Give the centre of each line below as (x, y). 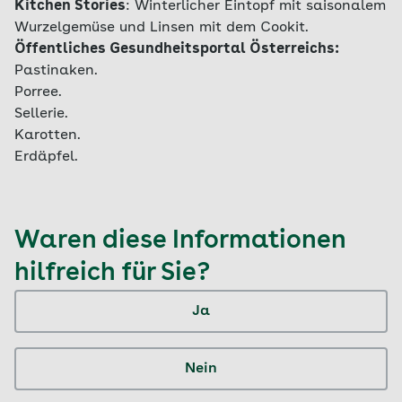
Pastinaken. (56, 71)
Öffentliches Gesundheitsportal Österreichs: (177, 49)
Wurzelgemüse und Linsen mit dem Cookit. (162, 28)
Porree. (38, 92)
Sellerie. (41, 114)
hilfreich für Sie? (112, 274)
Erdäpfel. (46, 157)
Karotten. (48, 135)
